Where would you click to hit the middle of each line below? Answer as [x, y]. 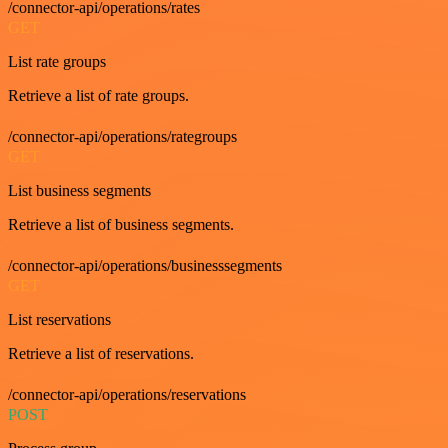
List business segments [79, 190]
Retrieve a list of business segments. [121, 224]
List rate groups [57, 61]
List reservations [59, 319]
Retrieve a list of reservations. [101, 353]
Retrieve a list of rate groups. [98, 95]
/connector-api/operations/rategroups [122, 136]
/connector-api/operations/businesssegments [145, 265]
